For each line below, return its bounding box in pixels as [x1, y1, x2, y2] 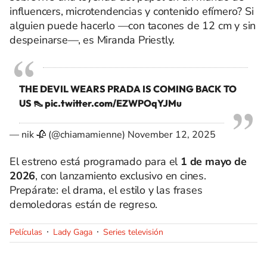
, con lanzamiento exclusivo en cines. [35, 169, 206, 183]
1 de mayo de [181, 154, 247, 169]
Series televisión [103, 226, 163, 238]
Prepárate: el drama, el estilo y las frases [10, 183, 203, 197]
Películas [10, 226, 42, 238]
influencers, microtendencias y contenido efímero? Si [10, 4, 254, 18]
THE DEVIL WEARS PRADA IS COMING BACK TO [19, 83, 237, 95]
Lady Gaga [53, 226, 92, 238]
